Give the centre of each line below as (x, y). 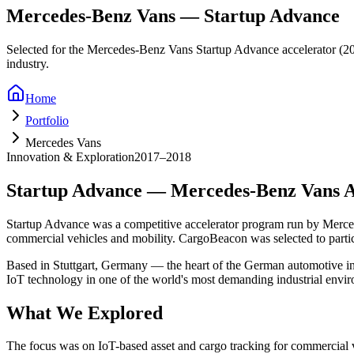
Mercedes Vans (63, 142)
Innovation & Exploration (70, 156)
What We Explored (85, 313)
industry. (28, 63)
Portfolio (47, 120)
